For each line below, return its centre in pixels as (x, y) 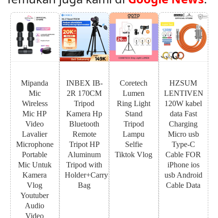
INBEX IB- (84, 83)
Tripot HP (84, 144)
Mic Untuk (35, 164)
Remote (84, 134)
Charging (183, 124)
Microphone (35, 144)
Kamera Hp (84, 113)
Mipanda (35, 83)
